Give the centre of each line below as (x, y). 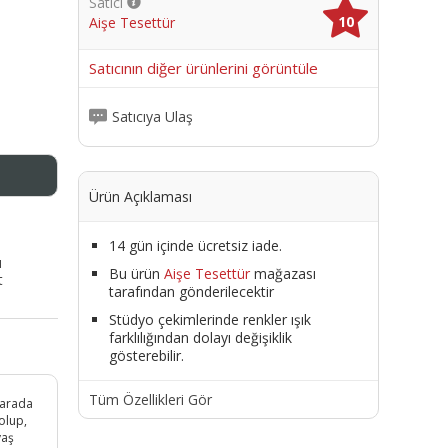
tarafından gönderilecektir (191, 291)
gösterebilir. (146, 355)
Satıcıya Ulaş (152, 117)
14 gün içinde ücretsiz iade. (195, 245)
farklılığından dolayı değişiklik (200, 337)
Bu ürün (136, 273)
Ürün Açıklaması (140, 196)
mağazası (282, 273)
